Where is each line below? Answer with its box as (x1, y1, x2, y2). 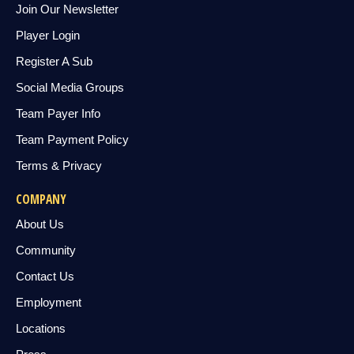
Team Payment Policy (16, 133, 129, 146)
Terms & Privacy (16, 159, 102, 172)
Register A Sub (16, 55, 92, 68)
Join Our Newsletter (16, 2, 119, 16)
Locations (16, 322, 66, 335)
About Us (16, 217, 64, 231)
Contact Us (16, 269, 74, 283)
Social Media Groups (16, 81, 124, 94)
